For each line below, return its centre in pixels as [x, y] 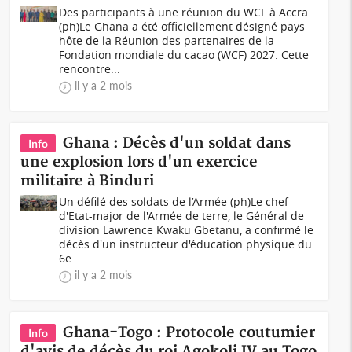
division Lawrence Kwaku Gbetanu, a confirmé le [187, 230]
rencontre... [90, 69]
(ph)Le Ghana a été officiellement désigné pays [182, 26]
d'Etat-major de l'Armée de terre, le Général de [182, 216]
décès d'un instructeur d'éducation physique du [186, 244]
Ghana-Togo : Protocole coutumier [189, 333]
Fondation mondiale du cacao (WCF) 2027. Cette [184, 55]
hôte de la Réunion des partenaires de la [167, 40]
